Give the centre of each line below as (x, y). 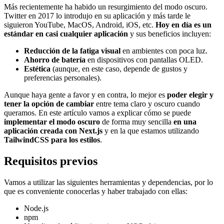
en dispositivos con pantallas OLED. (144, 59)
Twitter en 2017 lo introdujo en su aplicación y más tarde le (97, 15)
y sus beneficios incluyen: (169, 33)
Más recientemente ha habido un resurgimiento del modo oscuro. (106, 6)
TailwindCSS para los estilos (52, 139)
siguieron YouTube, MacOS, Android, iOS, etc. (80, 24)
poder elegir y (190, 94)
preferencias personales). (63, 77)
